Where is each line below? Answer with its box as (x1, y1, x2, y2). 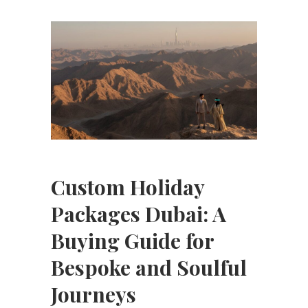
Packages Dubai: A (51, 199, 226, 228)
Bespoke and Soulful (51, 253, 247, 281)
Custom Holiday (51, 173, 204, 201)
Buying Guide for (51, 226, 214, 254)
